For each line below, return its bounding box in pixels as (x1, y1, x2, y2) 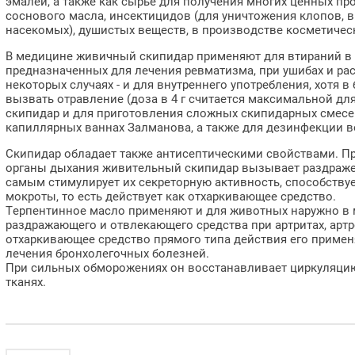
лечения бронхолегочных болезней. (6, 246, 209, 261)
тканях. (6, 275, 49, 289)
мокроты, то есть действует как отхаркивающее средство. (6, 189, 339, 204)
